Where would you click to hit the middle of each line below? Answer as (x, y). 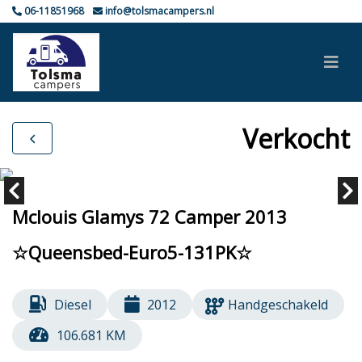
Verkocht (296, 138)
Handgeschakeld (278, 305)
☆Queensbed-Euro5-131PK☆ (132, 252)
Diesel (72, 305)
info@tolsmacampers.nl (158, 11)
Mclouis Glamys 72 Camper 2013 (149, 217)
